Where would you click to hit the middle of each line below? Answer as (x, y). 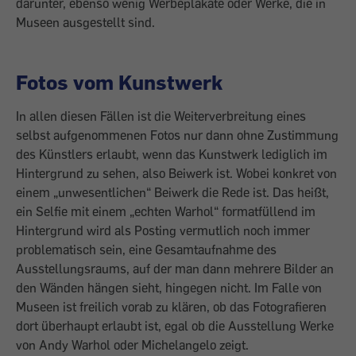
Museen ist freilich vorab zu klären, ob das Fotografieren (171, 307)
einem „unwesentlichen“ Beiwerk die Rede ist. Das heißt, (172, 192)
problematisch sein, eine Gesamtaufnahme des (146, 250)
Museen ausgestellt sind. (85, 22)
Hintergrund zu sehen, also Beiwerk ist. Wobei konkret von (176, 173)
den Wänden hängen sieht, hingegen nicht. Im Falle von (169, 288)
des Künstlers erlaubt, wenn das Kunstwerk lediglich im (172, 154)
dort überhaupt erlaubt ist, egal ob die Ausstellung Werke (175, 326)
